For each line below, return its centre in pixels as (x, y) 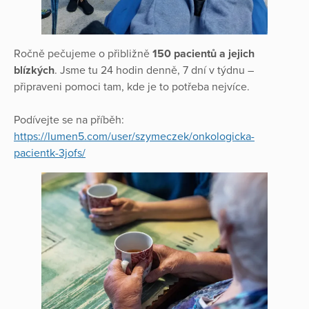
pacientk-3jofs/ (50, 153)
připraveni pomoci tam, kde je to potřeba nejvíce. (132, 87)
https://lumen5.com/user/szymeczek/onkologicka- (134, 137)
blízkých (34, 71)
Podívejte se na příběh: (69, 120)
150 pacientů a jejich (203, 54)
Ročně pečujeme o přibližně (83, 54)
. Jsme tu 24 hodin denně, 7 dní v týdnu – (154, 71)
